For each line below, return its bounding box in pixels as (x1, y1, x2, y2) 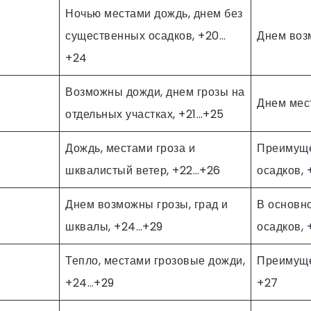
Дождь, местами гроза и (65, 140, 195, 156)
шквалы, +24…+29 (65, 218, 163, 235)
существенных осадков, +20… (65, 27, 226, 44)
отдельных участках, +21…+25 (65, 106, 224, 122)
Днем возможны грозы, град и (65, 196, 228, 212)
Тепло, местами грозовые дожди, (65, 252, 245, 269)
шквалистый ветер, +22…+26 (65, 162, 221, 178)
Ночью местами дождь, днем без (65, 5, 243, 22)
